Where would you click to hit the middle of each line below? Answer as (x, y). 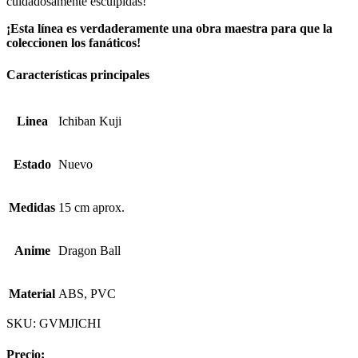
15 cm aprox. (91, 207)
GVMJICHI (70, 323)
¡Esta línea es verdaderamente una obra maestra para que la (169, 29)
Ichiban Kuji (90, 121)
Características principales (78, 74)
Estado (32, 164)
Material (32, 293)
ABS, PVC (87, 293)
